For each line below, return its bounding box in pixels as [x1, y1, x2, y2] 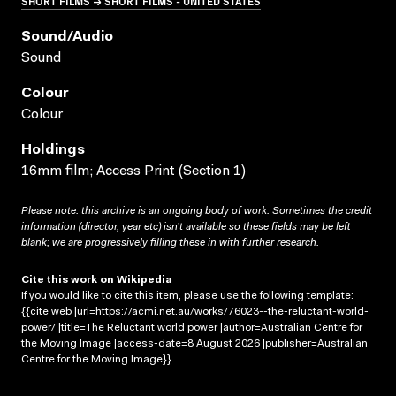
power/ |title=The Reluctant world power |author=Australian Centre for [21, 322, 362, 333]
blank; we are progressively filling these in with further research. [21, 237, 319, 248]
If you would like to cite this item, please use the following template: [21, 290, 354, 301]
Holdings [21, 142, 85, 157]
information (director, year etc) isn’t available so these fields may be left [21, 221, 350, 232]
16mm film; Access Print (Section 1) [21, 164, 246, 179]
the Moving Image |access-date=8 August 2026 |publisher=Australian [21, 338, 368, 349]
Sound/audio [21, 29, 113, 44]
